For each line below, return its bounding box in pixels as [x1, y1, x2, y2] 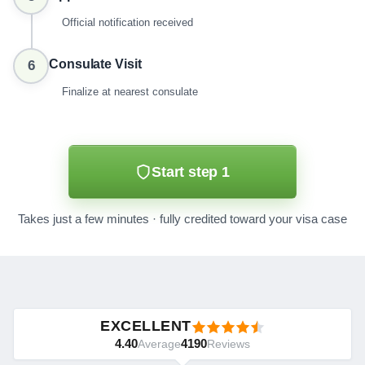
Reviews [207, 337, 250, 350]
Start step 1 [152, 163, 230, 180]
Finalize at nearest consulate [62, 86, 198, 98]
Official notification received [62, 16, 193, 29]
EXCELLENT [100, 318, 191, 334]
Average [138, 337, 181, 350]
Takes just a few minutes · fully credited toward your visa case [18, 213, 347, 226]
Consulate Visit [49, 57, 142, 71]
